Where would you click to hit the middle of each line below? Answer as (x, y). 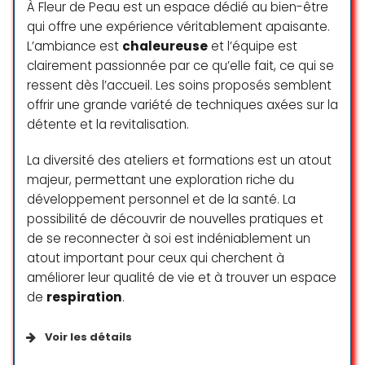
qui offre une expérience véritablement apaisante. (178, 26)
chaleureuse (165, 46)
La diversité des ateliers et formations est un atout (179, 160)
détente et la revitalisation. (108, 124)
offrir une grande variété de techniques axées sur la (182, 104)
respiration (84, 297)
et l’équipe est (253, 46)
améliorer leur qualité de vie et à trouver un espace (182, 277)
